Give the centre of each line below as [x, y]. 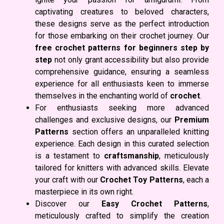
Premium [192, 120]
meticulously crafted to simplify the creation [122, 216]
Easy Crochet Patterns [154, 204]
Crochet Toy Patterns [141, 180]
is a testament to [69, 156]
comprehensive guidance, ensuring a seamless [122, 72]
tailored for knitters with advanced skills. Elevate [122, 168]
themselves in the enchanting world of [102, 96]
